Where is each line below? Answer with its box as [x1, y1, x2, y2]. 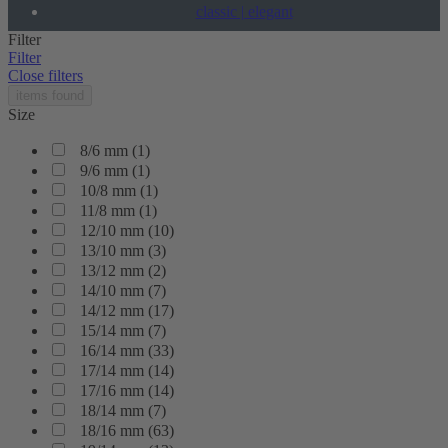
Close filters [8, 67, 83, 84]
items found [16, 88, 84, 103]
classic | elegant [195, 3, 293, 20]
